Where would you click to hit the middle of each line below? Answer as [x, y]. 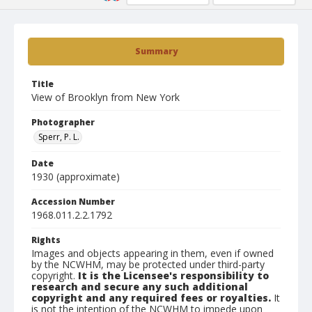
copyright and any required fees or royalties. [151, 298]
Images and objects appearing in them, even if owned [153, 253]
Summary [156, 51]
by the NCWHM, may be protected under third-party [148, 264]
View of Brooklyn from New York [106, 97]
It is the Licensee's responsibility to [173, 275]
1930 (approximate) [76, 177]
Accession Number [73, 202]
